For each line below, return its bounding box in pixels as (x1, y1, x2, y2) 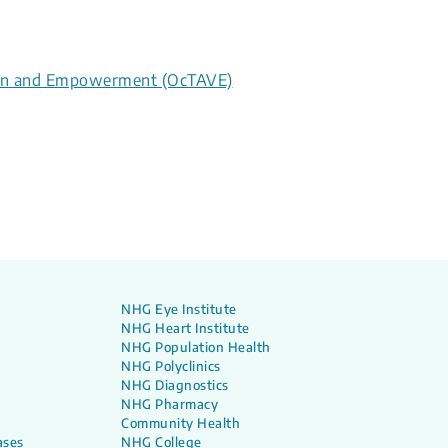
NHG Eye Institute (121, 301, 237, 318)
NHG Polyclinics (121, 358, 221, 375)
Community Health (121, 415, 241, 432)
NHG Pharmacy (121, 396, 219, 413)
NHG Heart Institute (121, 320, 250, 337)
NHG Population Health (121, 339, 271, 356)
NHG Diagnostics (121, 377, 229, 394)
